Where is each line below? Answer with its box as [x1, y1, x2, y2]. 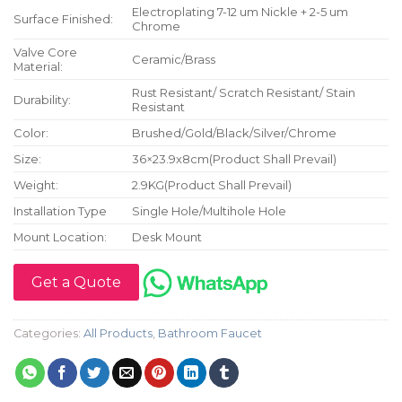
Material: [13, 59, 63, 74]
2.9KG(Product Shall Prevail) [132, 178, 293, 193]
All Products [83, 326, 153, 340]
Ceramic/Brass [132, 52, 216, 67]
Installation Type [13, 204, 107, 219]
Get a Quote [31, 273, 121, 291]
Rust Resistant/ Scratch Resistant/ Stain [132, 85, 356, 100]
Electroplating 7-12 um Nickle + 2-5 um [132, 4, 349, 20]
